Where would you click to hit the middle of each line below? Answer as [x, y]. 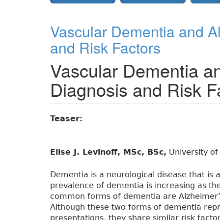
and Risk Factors [105, 48]
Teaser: [68, 119]
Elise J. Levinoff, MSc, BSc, [108, 152]
